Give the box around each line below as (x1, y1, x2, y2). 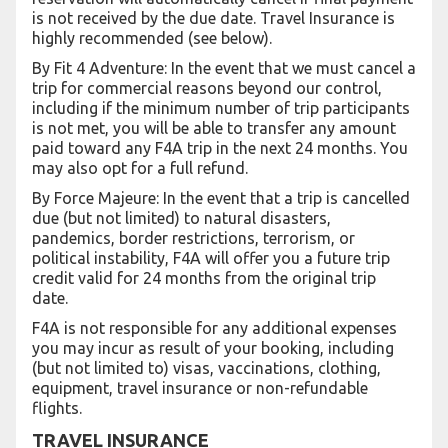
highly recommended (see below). (32, 29, 272, 47)
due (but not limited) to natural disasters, (32, 209, 331, 227)
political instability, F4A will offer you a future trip (32, 249, 390, 267)
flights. (32, 399, 84, 417)
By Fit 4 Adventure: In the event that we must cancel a (32, 59, 416, 77)
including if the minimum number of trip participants (32, 99, 410, 117)
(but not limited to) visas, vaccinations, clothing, (32, 359, 381, 377)
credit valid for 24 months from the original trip (32, 269, 376, 287)
